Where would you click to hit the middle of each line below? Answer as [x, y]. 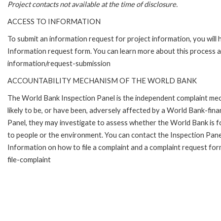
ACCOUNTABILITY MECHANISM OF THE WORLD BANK [102, 80]
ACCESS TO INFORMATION [54, 21]
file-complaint [29, 159]
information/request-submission [59, 63]
